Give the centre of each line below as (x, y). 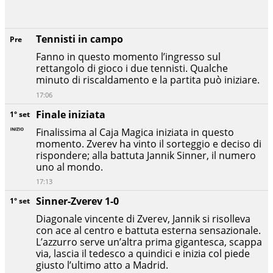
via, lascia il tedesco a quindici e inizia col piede (143, 253)
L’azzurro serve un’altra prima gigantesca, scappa (149, 242)
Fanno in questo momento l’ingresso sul (128, 57)
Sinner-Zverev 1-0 (77, 201)
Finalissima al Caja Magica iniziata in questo (135, 132)
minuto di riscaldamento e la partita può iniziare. (148, 80)
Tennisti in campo (80, 39)
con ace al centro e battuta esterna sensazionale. (148, 230)
